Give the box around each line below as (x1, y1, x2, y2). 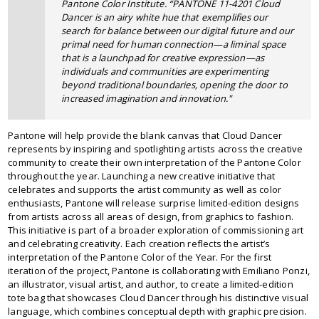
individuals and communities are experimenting (61, 64, 268, 78)
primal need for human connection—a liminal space (61, 37, 286, 51)
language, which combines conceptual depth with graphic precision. (8, 304, 307, 318)
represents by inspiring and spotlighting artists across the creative (8, 142, 303, 155)
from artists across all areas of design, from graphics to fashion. (8, 209, 294, 223)
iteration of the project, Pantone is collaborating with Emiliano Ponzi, (8, 263, 310, 277)
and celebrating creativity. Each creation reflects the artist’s (8, 236, 271, 250)
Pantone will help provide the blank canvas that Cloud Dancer (8, 128, 282, 142)
